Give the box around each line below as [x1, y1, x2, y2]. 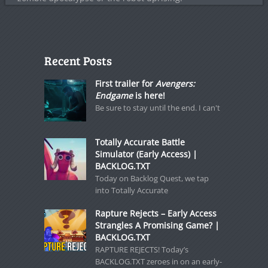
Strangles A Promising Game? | [95, 220, 220, 231]
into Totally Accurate [95, 185, 168, 196]
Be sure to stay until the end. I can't [95, 102, 220, 113]
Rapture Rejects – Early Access [95, 208, 217, 219]
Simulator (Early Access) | [95, 148, 197, 160]
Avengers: [155, 78, 195, 89]
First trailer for [95, 78, 156, 89]
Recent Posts [44, 52, 112, 69]
